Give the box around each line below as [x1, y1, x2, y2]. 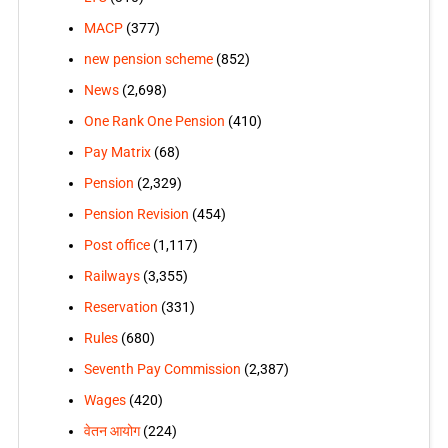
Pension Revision [83, 206, 189, 223]
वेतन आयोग [83, 423, 140, 440]
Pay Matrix [83, 144, 151, 161]
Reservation [83, 299, 158, 316]
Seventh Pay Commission [83, 361, 241, 378]
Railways [83, 268, 140, 285]
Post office [83, 237, 150, 254]
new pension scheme [83, 51, 213, 68]
